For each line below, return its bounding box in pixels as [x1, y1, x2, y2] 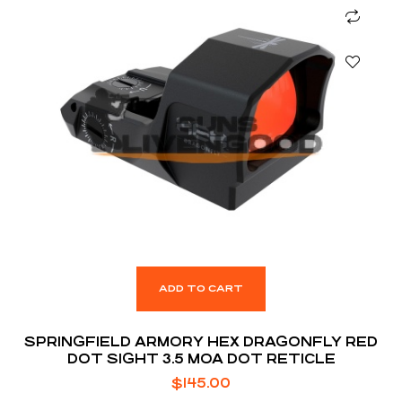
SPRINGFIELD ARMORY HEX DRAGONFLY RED [24, 333, 378, 349]
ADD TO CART [159, 282, 243, 294]
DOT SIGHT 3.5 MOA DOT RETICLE [66, 350, 336, 366]
